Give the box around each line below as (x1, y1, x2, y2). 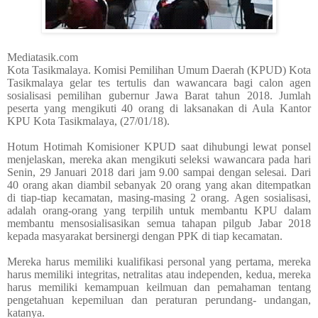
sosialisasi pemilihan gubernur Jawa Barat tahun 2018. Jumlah (7, 89, 311, 102)
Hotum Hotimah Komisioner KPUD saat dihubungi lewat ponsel (7, 141, 311, 153)
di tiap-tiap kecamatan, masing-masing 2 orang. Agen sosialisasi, (7, 192, 311, 204)
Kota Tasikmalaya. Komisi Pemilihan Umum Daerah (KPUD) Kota (7, 64, 311, 77)
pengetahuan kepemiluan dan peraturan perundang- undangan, (7, 294, 311, 307)
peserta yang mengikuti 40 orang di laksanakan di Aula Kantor (7, 102, 311, 115)
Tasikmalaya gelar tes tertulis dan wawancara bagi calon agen (7, 77, 311, 89)
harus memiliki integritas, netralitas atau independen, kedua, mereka (7, 268, 311, 281)
